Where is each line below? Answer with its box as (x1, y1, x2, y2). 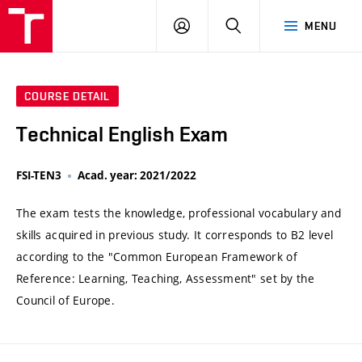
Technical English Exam (16, 122, 228, 147)
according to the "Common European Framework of (16, 249, 297, 265)
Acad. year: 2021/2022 (78, 168, 196, 183)
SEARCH (241, 19, 285, 32)
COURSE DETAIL (24, 90, 111, 103)
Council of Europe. (16, 293, 116, 309)
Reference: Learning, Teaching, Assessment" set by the (16, 271, 314, 287)
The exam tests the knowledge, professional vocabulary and (16, 205, 341, 221)
